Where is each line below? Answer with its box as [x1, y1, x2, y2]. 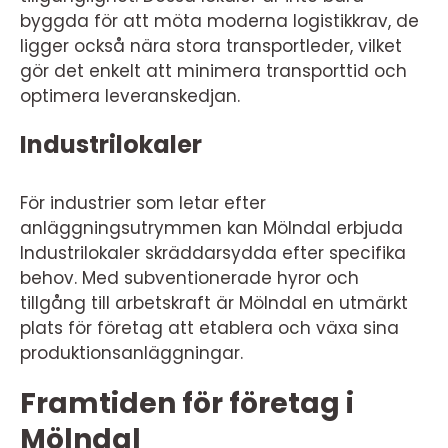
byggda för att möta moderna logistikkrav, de [20, 8, 419, 33]
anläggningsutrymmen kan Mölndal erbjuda [20, 215, 403, 240]
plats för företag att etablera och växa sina [20, 315, 399, 340]
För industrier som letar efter [20, 190, 266, 215]
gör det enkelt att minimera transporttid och [20, 58, 407, 83]
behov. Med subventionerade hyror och [20, 265, 359, 290]
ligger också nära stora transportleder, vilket [20, 33, 402, 58]
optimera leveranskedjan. [20, 83, 240, 108]
